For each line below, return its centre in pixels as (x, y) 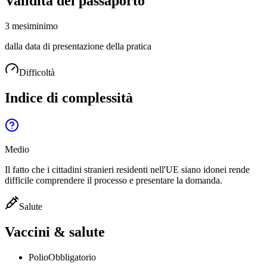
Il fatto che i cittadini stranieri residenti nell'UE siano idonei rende (127, 169)
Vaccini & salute (55, 232)
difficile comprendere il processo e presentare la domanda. (114, 180)
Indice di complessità (69, 97)
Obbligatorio (72, 257)
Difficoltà (37, 72)
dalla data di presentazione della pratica (78, 46)
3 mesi (17, 26)
